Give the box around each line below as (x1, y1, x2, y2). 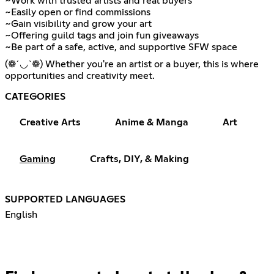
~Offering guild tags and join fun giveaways (5, 30, 199, 40)
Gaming (20, 154, 56, 164)
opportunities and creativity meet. (5, 70, 155, 81)
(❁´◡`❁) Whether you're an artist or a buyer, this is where (5, 59, 259, 69)
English (5, 209, 37, 220)
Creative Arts (20, 117, 81, 127)
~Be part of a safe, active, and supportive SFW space (5, 42, 237, 52)
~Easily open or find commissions (5, 7, 150, 17)
